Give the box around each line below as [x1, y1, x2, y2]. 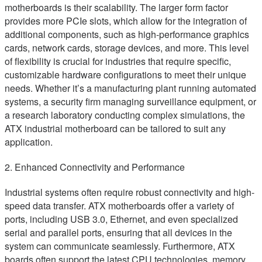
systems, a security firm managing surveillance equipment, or [5, 95, 256, 109]
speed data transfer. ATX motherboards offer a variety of [5, 199, 234, 213]
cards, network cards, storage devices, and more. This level [5, 41, 249, 55]
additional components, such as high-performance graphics [5, 27, 249, 42]
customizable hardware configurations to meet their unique [5, 68, 246, 82]
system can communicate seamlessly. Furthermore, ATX [5, 239, 235, 253]
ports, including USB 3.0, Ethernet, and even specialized [5, 212, 238, 226]
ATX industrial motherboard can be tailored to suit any [5, 122, 226, 136]
